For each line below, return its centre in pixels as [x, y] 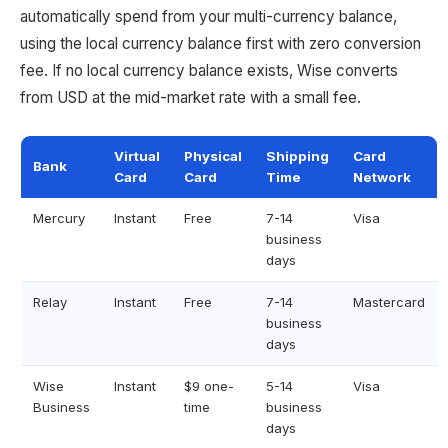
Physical [213, 156]
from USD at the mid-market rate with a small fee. [190, 97]
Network [382, 177]
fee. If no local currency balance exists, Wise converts [209, 70]
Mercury [59, 218]
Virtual [137, 156]
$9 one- [209, 386]
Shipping [297, 156]
